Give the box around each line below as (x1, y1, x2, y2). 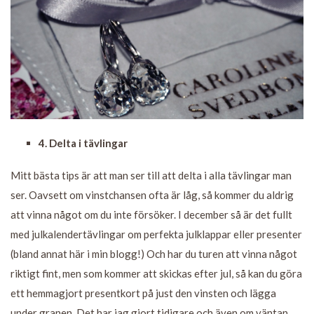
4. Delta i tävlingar (39, 136, 128, 149)
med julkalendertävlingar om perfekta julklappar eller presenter (11, 227, 302, 240)
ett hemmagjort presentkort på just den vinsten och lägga (11, 286, 276, 299)
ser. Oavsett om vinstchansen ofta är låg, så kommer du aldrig (11, 188, 294, 201)
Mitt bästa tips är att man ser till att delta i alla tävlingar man (11, 168, 292, 182)
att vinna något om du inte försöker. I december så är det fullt (11, 207, 292, 221)
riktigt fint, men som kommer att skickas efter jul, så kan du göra (11, 266, 302, 280)
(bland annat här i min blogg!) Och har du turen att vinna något (11, 247, 297, 260)
